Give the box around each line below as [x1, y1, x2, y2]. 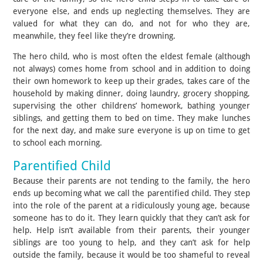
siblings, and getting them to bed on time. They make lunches [13, 113, 250, 123]
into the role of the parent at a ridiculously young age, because [13, 200, 250, 210]
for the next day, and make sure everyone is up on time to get [13, 125, 250, 135]
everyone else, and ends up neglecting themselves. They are [13, 6, 250, 16]
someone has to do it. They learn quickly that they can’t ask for [13, 213, 250, 222]
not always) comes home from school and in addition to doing [13, 63, 250, 73]
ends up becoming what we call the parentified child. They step [13, 188, 250, 198]
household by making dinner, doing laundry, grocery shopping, [13, 88, 250, 98]
